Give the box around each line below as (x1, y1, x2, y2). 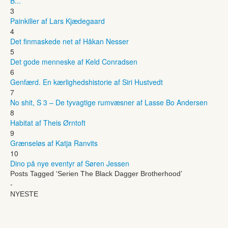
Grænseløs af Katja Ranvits (10, 137, 98, 148)
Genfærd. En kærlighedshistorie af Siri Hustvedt (10, 76, 163, 87)
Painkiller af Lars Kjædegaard (10, 15, 105, 26)
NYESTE (10, 189, 38, 198)
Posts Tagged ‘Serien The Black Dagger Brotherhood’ (10, 169, 182, 178)
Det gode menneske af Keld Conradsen (10, 56, 137, 67)
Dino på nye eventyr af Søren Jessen (10, 158, 129, 168)
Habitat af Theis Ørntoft (10, 117, 85, 128)
